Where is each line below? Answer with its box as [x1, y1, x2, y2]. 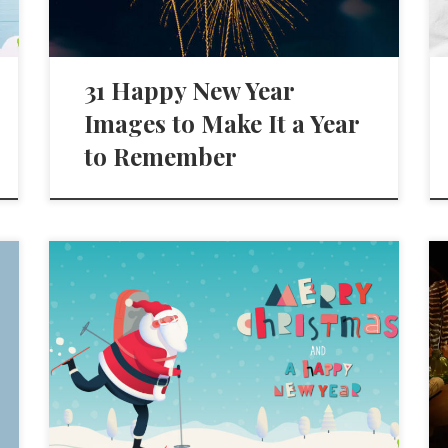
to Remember [84, 140, 238, 173]
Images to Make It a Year [84, 107, 360, 140]
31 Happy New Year [84, 74, 295, 107]
